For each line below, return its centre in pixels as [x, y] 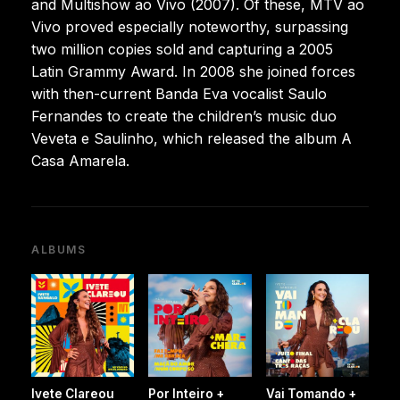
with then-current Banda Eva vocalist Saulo [179, 93]
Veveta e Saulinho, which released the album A [192, 138]
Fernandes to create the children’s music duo [184, 116]
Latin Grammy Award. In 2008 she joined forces [193, 71]
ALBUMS [59, 249]
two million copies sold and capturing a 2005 [182, 49]
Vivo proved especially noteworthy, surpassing [190, 26]
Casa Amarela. [80, 160]
